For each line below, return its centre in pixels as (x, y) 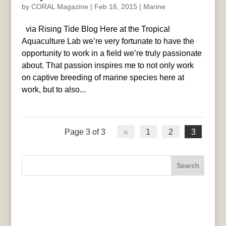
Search (188, 165)
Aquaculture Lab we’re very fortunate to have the (108, 41)
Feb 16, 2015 (116, 6)
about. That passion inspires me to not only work (107, 65)
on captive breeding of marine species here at (103, 77)
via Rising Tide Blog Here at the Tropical (96, 29)
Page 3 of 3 (85, 132)
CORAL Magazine (60, 6)
